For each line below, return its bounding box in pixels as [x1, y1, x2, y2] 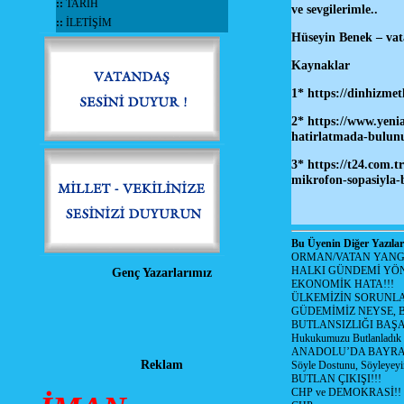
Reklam [140, 358, 183, 372]
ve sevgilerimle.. [290, 2, 378, 17]
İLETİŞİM [65, 16, 112, 29]
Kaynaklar [290, 58, 350, 73]
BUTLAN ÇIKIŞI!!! [290, 372, 381, 385]
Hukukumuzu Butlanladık [290, 332, 401, 344]
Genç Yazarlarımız [111, 266, 212, 280]
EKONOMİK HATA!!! [290, 278, 394, 290]
